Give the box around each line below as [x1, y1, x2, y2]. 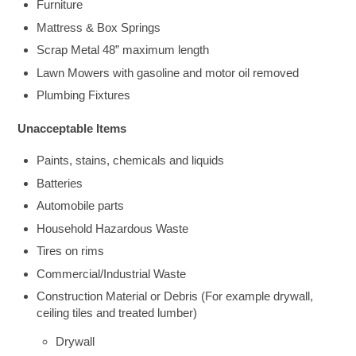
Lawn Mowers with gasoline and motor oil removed [37, 65, 300, 79]
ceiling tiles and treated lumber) [37, 306, 198, 320]
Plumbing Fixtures [37, 88, 131, 103]
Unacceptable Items [17, 122, 127, 136]
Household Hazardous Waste [37, 221, 189, 235]
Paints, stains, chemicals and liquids [37, 153, 225, 168]
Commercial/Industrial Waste [37, 266, 187, 281]
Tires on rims [37, 244, 105, 258]
